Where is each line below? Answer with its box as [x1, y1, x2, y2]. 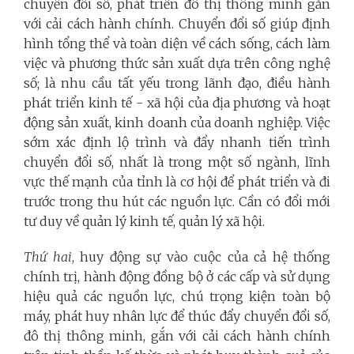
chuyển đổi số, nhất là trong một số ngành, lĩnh [24, 154, 330, 171]
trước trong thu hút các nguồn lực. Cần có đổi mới [24, 194, 330, 210]
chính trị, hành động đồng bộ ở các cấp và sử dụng [24, 269, 330, 285]
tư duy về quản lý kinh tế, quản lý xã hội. [24, 213, 265, 230]
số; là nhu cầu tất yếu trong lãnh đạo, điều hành [24, 75, 330, 92]
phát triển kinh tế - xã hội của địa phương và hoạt [24, 95, 330, 111]
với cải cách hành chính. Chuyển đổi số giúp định [24, 16, 330, 32]
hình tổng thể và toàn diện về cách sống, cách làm [24, 36, 330, 52]
